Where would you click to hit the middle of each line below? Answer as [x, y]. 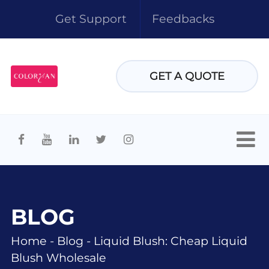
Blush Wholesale [58, 258]
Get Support [91, 19]
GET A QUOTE [187, 76]
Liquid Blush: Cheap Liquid [170, 241]
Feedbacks [183, 19]
